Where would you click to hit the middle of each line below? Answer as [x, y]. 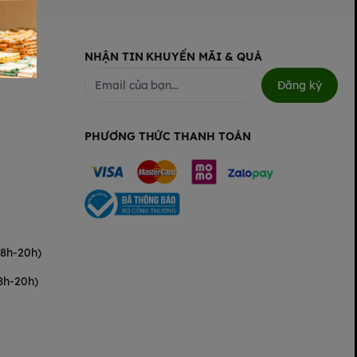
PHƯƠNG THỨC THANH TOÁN [168, 136]
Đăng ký [300, 85]
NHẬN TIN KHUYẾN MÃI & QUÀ [173, 57]
